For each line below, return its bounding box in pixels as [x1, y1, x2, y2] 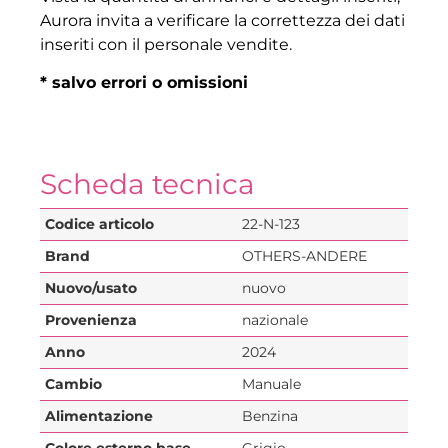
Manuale [242, 374, 301, 393]
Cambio [45, 374, 102, 393]
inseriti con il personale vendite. [40, 34, 292, 54]
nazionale [242, 310, 308, 329]
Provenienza [45, 310, 137, 329]
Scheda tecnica [40, 166, 255, 201]
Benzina [242, 406, 298, 425]
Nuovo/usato [45, 278, 137, 297]
